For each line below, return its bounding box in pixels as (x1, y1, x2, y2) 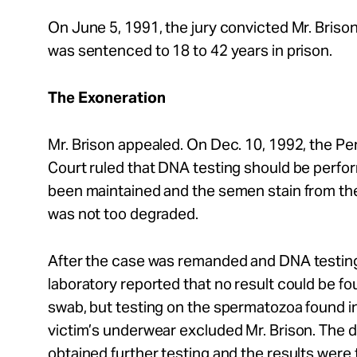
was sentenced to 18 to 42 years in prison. (48, 41, 333, 60)
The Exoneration (48, 88, 166, 107)
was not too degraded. (48, 204, 202, 223)
